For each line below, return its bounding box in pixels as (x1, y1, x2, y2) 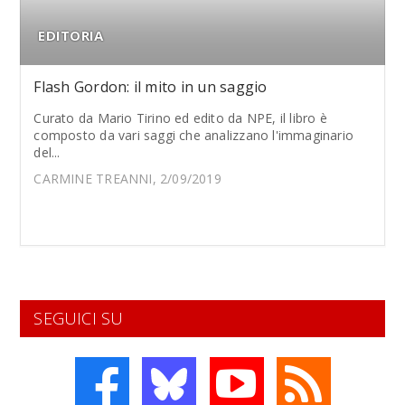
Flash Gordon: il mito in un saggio (33, 77, 268, 97)
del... (33, 144, 61, 161)
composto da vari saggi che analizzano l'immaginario (33, 127, 354, 144)
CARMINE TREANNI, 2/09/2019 (33, 170, 221, 187)
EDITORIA (38, 26, 104, 44)
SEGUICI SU (33, 307, 124, 329)
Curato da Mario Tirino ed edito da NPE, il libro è (33, 109, 327, 127)
